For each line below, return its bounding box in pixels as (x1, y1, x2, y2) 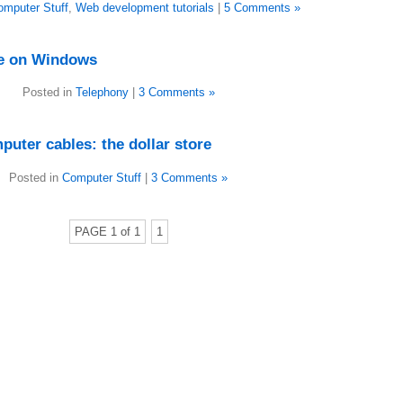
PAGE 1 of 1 (74, 224, 140, 238)
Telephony (75, 85, 129, 100)
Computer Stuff (62, 170, 141, 184)
